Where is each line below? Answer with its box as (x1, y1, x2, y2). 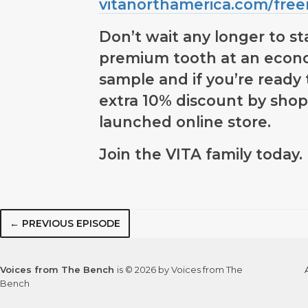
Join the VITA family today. (99, 144, 302, 163)
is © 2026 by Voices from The (117, 264, 243, 275)
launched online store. (99, 112, 271, 131)
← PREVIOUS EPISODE (10, 217, 120, 230)
